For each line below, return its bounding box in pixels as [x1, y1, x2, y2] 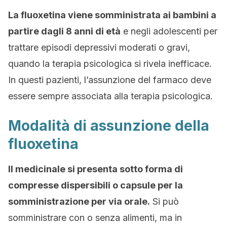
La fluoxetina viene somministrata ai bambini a [8, 10, 216, 20]
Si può [150, 196, 179, 207]
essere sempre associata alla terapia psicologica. [8, 91, 213, 101]
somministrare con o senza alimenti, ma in [8, 212, 182, 223]
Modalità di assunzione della [8, 117, 209, 134]
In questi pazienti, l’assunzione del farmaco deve [8, 74, 211, 85]
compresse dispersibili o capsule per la [8, 180, 183, 191]
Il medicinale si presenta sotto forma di [8, 164, 183, 174]
